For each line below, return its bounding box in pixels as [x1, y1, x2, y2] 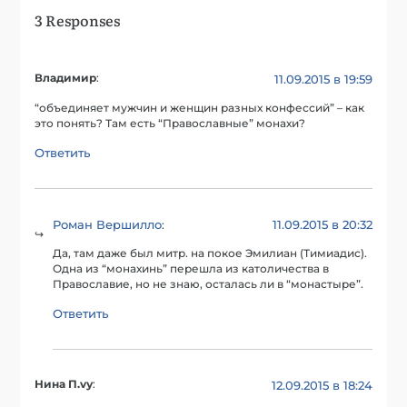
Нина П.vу [35, 378, 94, 392]
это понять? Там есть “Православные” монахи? [35, 116, 306, 130]
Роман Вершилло [53, 216, 163, 232]
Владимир [35, 72, 97, 85]
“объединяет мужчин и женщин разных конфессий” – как [35, 101, 365, 114]
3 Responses [35, 9, 121, 32]
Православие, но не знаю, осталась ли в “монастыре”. [53, 278, 364, 292]
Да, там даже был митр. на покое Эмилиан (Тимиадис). [53, 247, 368, 261]
